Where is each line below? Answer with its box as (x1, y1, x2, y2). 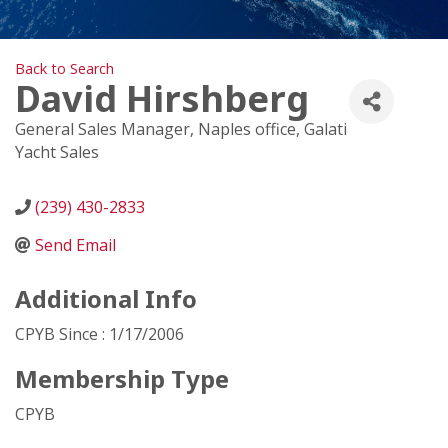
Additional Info (15, 282, 197, 316)
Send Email (35, 234, 116, 257)
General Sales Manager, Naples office (15, 118, 296, 141)
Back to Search (15, 59, 114, 79)
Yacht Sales (15, 141, 99, 164)
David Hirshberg (15, 74, 309, 124)
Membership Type (15, 362, 229, 396)
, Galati (296, 118, 347, 141)
